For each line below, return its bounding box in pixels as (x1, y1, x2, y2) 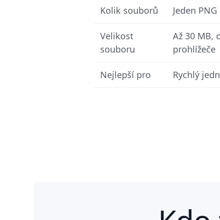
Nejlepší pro (100, 68, 151, 81)
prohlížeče (173, 43, 216, 55)
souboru (100, 43, 135, 55)
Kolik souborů (100, 4, 158, 16)
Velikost (100, 29, 134, 42)
